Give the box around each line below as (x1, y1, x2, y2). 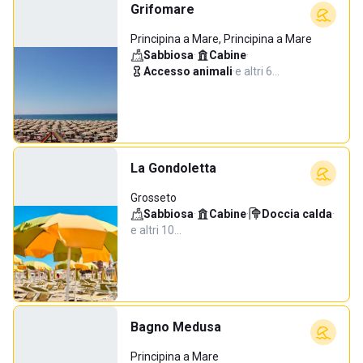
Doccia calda (262, 207, 332, 220)
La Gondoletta (130, 160, 216, 176)
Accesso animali (143, 65, 233, 78)
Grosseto (130, 191, 177, 204)
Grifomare (130, 2, 194, 17)
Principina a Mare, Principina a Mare (130, 32, 312, 45)
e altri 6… (235, 65, 280, 78)
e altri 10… (130, 224, 181, 237)
